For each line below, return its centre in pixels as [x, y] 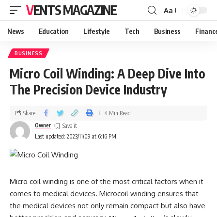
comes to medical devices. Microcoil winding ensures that [104, 194]
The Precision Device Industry [88, 89]
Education [54, 31]
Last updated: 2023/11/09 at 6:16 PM [76, 136]
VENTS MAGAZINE [75, 10]
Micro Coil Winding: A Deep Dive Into [108, 73]
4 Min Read [118, 113]
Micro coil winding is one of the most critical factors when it [107, 181]
